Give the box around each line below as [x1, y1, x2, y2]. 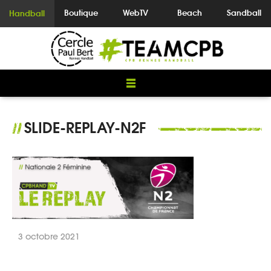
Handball [9, 8, 45, 19]
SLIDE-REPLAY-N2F [24, 118, 146, 137]
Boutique [64, 7, 99, 18]
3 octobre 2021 [18, 230, 80, 242]
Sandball [226, 7, 261, 18]
